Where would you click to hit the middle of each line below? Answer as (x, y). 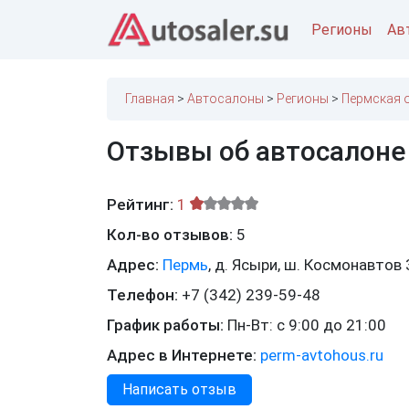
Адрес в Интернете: (184, 356)
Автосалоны (225, 99)
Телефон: (144, 295)
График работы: (167, 325)
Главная (150, 99)
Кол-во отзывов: (172, 235)
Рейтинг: (140, 205)
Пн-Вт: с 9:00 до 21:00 (307, 325)
